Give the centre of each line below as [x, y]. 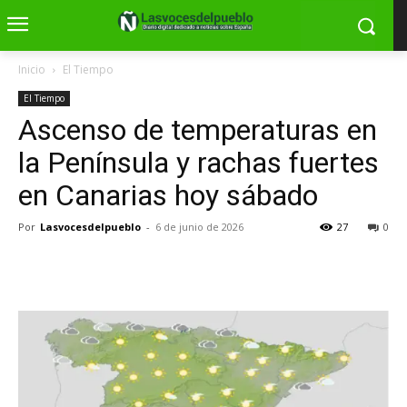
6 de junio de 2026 [199, 227]
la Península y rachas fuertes [199, 163]
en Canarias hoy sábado [168, 195]
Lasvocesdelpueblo [90, 227]
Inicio [32, 69]
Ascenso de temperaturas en [198, 130]
